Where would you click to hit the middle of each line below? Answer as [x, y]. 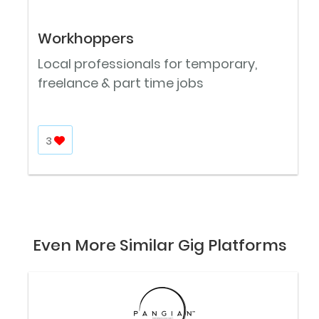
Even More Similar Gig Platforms [159, 245]
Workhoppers [86, 38]
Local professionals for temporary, [147, 63]
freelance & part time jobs [121, 83]
